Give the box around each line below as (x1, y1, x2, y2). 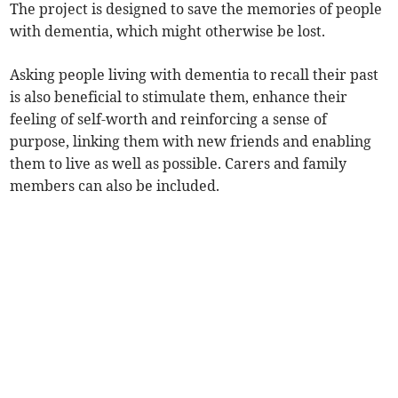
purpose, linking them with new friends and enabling (10, 132, 372, 151)
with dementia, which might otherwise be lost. (10, 22, 326, 41)
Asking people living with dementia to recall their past (10, 66, 379, 84)
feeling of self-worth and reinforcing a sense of (10, 110, 328, 129)
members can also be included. (10, 177, 220, 195)
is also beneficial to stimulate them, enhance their (10, 88, 348, 107)
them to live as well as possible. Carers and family (10, 155, 347, 173)
